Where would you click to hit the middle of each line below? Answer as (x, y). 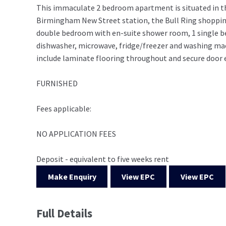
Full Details (64, 213)
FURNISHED (57, 83)
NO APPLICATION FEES (76, 133)
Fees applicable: (64, 108)
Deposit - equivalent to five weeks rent (103, 159)
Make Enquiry (72, 176)
